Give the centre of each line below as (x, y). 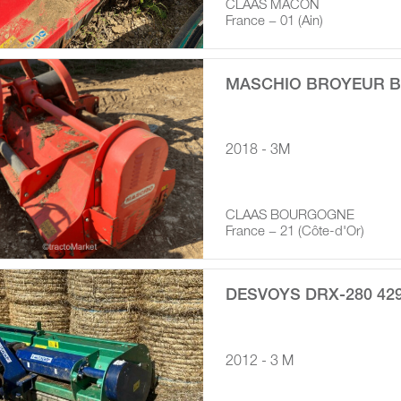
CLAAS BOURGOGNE (290, 217)
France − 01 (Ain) (274, 21)
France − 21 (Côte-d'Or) (294, 233)
